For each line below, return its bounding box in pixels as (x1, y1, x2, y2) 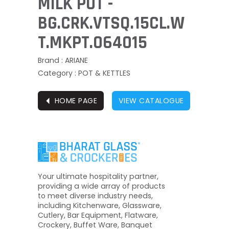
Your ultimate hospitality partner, (38, 171, 158, 181)
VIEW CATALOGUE (118, 95, 184, 106)
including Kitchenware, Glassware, (38, 200, 162, 211)
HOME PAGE (54, 95, 97, 106)
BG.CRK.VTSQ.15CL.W (38, 12, 185, 35)
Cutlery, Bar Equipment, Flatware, (38, 210, 158, 220)
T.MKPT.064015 (38, 31, 147, 54)
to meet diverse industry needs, (38, 190, 153, 201)
